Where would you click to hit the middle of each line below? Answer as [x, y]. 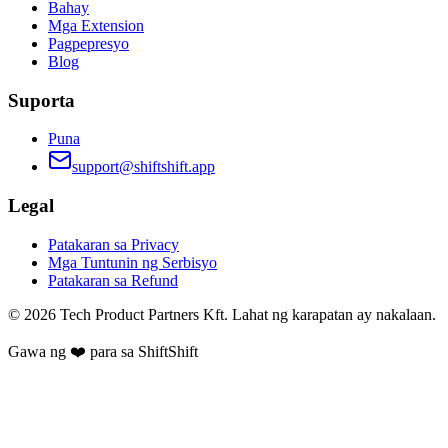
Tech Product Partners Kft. [144, 314]
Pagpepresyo [88, 43]
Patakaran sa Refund [113, 280]
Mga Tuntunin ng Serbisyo [132, 262]
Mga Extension [96, 25]
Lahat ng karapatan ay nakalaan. [334, 314]
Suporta [41, 100]
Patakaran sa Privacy [113, 244]
